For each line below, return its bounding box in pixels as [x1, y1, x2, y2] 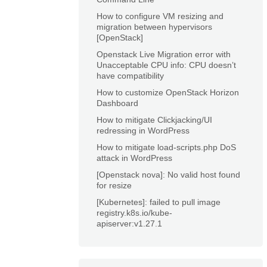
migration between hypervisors [97, 22, 212, 32]
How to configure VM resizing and [97, 11, 223, 21]
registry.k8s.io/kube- [97, 208, 172, 218]
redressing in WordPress [97, 126, 190, 135]
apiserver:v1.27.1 [97, 219, 162, 228]
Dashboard [97, 98, 138, 108]
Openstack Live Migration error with [97, 49, 231, 59]
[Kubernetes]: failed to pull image [97, 197, 221, 207]
